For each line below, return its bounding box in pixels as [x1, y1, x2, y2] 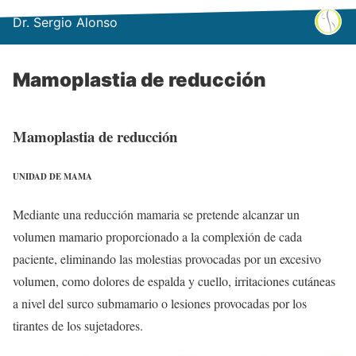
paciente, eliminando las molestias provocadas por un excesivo [13, 250, 321, 267]
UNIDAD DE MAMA [13, 169, 92, 183]
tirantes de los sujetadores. [13, 316, 143, 334]
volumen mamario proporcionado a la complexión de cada [13, 227, 302, 245]
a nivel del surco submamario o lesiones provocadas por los [13, 294, 307, 311]
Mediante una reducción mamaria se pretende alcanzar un [13, 205, 300, 222]
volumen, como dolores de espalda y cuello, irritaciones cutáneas [13, 272, 335, 289]
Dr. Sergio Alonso [13, 14, 118, 30]
